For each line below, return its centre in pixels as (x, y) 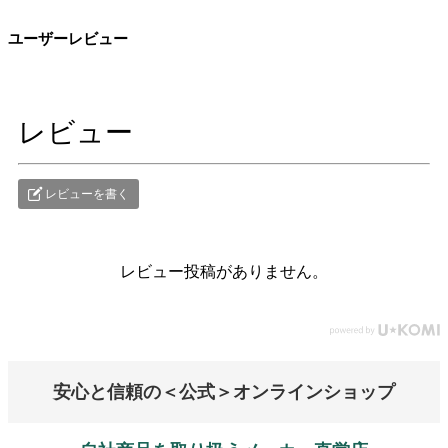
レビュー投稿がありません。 (224, 272)
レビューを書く (85, 194)
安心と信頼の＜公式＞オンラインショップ (224, 392)
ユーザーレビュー (68, 39)
